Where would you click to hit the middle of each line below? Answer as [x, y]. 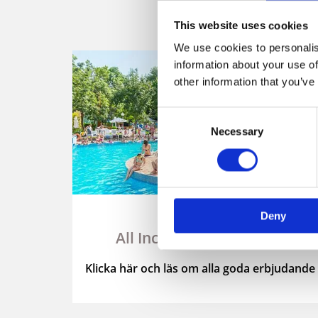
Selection [179, 132]
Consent [177, 115]
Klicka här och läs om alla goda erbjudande [200, 269]
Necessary [237, 131]
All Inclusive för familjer [200, 238]
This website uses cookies [241, 26]
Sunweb [200, 205]
